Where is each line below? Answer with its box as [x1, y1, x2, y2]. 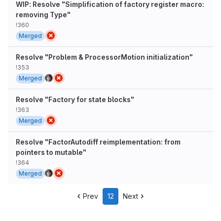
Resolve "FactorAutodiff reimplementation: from [16, 138, 181, 146]
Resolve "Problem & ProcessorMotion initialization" [16, 53, 193, 61]
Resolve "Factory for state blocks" [16, 95, 134, 104]
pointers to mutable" [16, 148, 86, 156]
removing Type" [16, 10, 71, 19]
